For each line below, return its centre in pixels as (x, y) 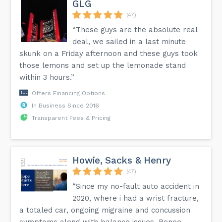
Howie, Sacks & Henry (122, 160)
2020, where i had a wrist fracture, (136, 198)
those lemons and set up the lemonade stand (103, 65)
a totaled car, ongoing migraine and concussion (105, 210)
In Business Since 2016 (66, 105)
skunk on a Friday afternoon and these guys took (109, 53)
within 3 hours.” (47, 77)
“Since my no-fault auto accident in (136, 186)
